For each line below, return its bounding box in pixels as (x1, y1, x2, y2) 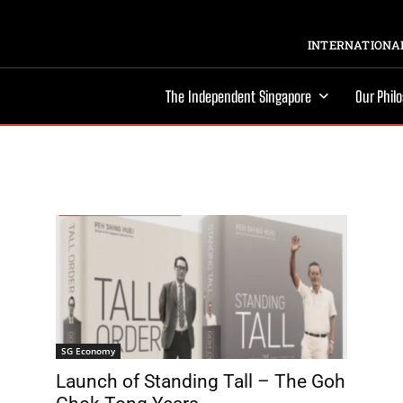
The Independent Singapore (166, 87, 311, 106)
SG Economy (61, 345, 115, 357)
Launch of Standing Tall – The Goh (56, 371, 345, 392)
